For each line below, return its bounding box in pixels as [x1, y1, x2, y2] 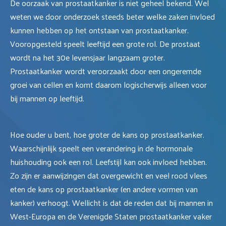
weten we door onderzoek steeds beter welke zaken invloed [10, 9, 215, 24]
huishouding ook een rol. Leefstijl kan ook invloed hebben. [10, 154, 207, 169]
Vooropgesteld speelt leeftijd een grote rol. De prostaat [10, 36, 200, 51]
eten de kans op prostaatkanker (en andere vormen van [10, 182, 198, 197]
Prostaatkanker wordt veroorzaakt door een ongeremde [10, 64, 201, 79]
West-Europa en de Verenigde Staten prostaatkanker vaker [10, 209, 212, 224]
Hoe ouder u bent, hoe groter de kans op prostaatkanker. [10, 127, 204, 142]
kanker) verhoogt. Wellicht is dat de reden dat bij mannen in [10, 195, 213, 210]
